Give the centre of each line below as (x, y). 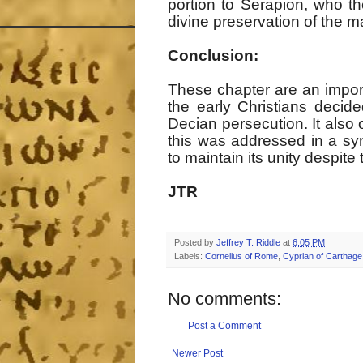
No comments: (224, 299)
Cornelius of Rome (241, 256)
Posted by (195, 243)
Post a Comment (224, 326)
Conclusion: (213, 56)
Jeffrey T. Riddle (248, 243)
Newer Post (197, 354)
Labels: (190, 256)
